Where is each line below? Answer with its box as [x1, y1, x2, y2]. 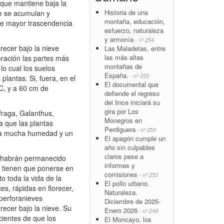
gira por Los [104, 106, 138, 116]
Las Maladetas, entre [104, 43, 165, 53]
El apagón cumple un [104, 133, 165, 143]
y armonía [104, 34, 133, 44]
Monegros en [104, 115, 142, 125]
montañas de [104, 61, 142, 71]
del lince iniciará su [104, 97, 160, 107]
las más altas [104, 52, 143, 62]
